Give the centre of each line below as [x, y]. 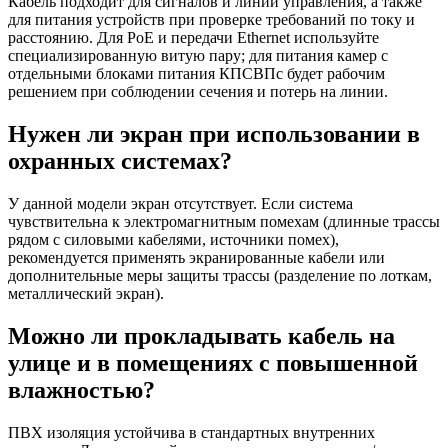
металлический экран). [86, 294]
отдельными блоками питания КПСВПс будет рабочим [196, 74]
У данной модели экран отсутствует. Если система [180, 204]
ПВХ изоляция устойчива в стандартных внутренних [191, 432]
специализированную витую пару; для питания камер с [198, 56]
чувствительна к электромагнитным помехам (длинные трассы [224, 222]
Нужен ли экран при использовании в [214, 134]
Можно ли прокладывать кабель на [201, 335]
